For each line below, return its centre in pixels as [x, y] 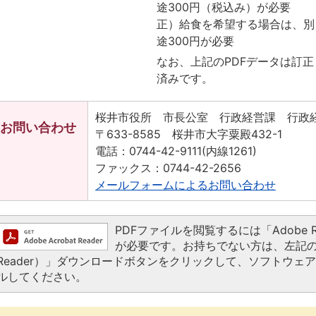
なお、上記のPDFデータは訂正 [235, 62]
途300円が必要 [195, 41]
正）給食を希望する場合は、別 [236, 24]
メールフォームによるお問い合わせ [186, 185]
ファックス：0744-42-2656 [168, 168]
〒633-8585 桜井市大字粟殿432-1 [189, 134]
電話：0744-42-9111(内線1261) [176, 151]
